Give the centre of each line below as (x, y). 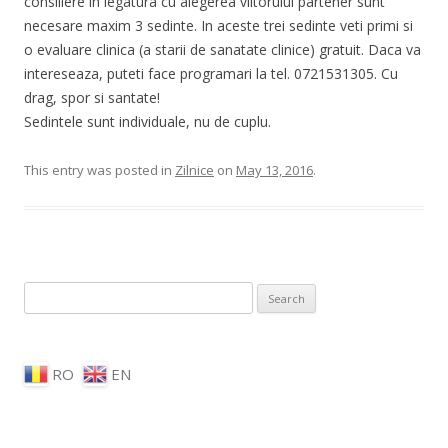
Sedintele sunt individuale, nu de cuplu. (147, 121)
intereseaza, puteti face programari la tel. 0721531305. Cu (211, 73)
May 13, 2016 (274, 170)
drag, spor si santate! (92, 97)
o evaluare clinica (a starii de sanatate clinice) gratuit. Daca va (222, 49)
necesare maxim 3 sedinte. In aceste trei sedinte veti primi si (218, 25)
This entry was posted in (99, 170)
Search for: (57, 294)
